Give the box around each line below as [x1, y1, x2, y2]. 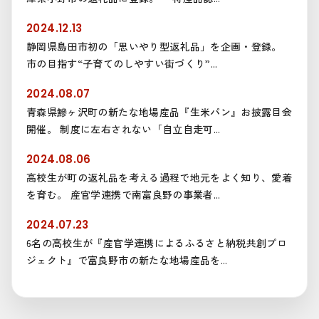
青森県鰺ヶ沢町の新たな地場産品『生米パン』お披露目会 [26, 105, 293, 120]
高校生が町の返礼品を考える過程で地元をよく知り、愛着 [26, 170, 293, 185]
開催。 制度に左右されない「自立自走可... [26, 122, 221, 137]
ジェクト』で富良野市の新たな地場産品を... [26, 253, 228, 268]
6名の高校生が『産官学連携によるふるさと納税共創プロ [26, 236, 288, 251]
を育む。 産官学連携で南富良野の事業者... [26, 187, 221, 202]
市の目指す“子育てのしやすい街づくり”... [26, 56, 218, 71]
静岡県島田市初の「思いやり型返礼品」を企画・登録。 [26, 39, 282, 54]
